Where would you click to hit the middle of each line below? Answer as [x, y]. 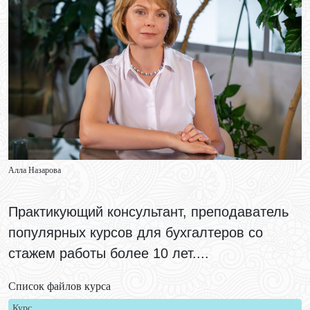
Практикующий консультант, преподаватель [148, 212]
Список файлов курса [60, 287]
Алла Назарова [35, 171]
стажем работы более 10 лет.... [109, 254]
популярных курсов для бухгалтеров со [136, 233]
